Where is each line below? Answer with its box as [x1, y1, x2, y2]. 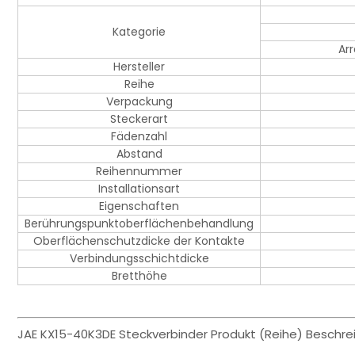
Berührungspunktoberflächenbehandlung [25, 216, 254, 232]
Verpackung [105, 94, 173, 110]
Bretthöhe [111, 268, 167, 284]
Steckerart [110, 111, 168, 128]
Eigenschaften [99, 198, 179, 215]
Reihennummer [96, 163, 182, 180]
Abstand [116, 146, 162, 162]
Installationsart [98, 181, 180, 197]
